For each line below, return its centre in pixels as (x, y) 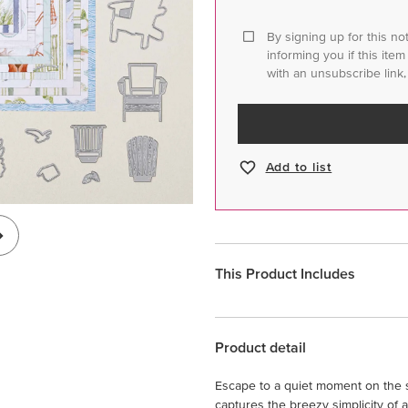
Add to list (299, 167)
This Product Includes (285, 273)
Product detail (260, 347)
